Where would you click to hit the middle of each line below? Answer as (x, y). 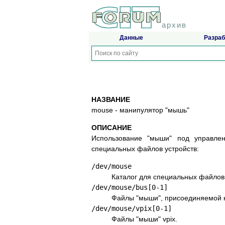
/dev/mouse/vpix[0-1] (132, 209)
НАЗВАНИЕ (111, 100)
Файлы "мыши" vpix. (144, 219)
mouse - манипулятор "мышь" (140, 110)
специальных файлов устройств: (145, 149)
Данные (131, 38)
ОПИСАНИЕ (111, 128)
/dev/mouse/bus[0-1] (130, 188)
